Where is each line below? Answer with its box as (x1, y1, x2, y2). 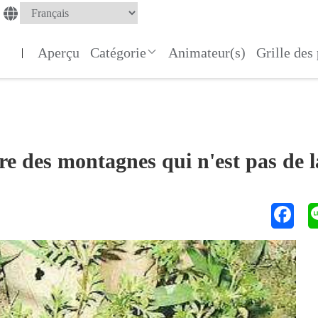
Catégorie (90, 44, 147, 60)
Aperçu (38, 44, 80, 60)
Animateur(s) (168, 44, 246, 60)
